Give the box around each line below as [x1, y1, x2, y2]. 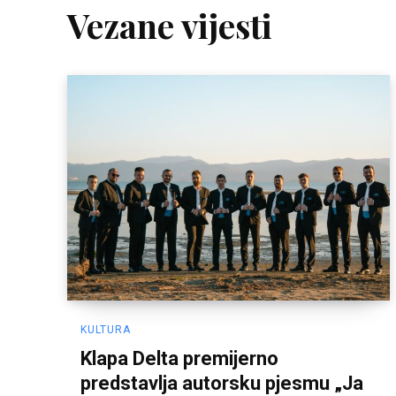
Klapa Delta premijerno [80, 347, 278, 370]
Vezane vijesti [67, 2, 272, 48]
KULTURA [80, 324, 131, 337]
